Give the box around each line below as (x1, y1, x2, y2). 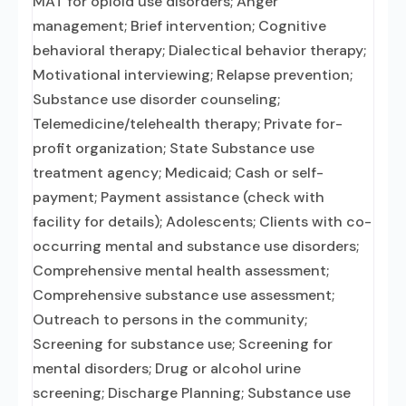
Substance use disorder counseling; (33, 90, 280, 109)
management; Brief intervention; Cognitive (33, 16, 326, 35)
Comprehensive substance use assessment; (33, 285, 334, 304)
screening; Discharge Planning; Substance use (33, 383, 351, 402)
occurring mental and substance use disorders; (33, 237, 359, 256)
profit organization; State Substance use (33, 139, 314, 158)
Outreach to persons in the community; (33, 310, 307, 329)
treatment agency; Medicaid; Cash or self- (33, 163, 324, 182)
